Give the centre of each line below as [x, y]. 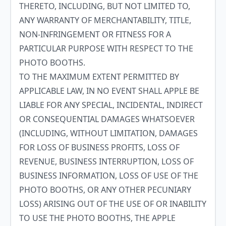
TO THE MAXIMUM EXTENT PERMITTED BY [99, 77]
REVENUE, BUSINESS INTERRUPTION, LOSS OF [106, 161]
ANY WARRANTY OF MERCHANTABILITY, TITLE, [105, 20]
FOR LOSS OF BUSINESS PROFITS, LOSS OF [99, 147]
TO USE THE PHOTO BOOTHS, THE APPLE [97, 218]
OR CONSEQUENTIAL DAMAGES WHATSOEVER [107, 119]
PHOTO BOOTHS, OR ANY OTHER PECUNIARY [105, 190]
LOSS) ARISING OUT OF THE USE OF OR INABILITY [113, 204]
